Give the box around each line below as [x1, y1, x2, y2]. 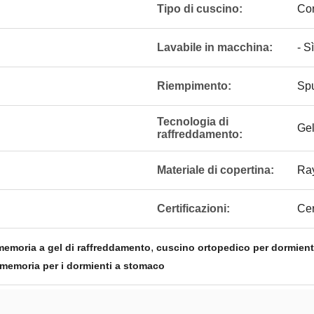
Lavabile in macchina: [157, 41, 273, 53]
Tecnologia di [157, 116, 228, 128]
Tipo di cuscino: [157, 3, 243, 15]
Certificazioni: [157, 203, 230, 214]
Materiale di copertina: [157, 164, 274, 176]
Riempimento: [157, 80, 231, 92]
